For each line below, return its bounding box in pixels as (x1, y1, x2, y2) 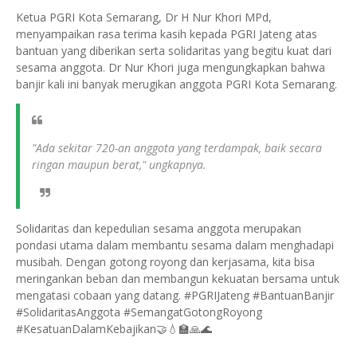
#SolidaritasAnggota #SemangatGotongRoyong (16, 304, 262, 320)
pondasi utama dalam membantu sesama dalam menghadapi (16, 237, 334, 253)
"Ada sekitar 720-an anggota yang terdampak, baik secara (32, 140, 322, 156)
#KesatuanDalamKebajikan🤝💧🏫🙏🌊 (16, 321, 212, 337)
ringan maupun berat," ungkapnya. (32, 157, 206, 173)
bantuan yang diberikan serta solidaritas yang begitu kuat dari (16, 43, 331, 59)
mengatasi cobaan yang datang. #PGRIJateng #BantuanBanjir (16, 288, 334, 304)
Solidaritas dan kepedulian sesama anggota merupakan (16, 221, 301, 237)
